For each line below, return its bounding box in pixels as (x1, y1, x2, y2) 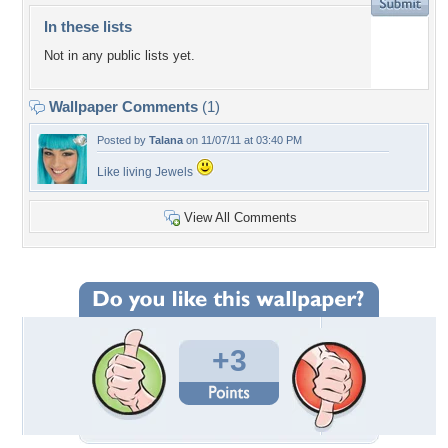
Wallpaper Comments (45, 98, 202, 115)
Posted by (97, 134, 149, 146)
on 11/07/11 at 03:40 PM (183, 134, 302, 146)
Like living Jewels (97, 165, 196, 179)
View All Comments (184, 210, 297, 225)
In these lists (44, 18, 132, 35)
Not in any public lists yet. (44, 48, 195, 64)
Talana (149, 134, 183, 146)
